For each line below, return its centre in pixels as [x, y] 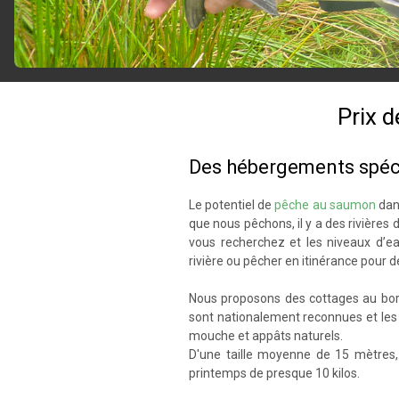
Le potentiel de [232, 205]
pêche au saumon [325, 205]
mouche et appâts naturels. [266, 336]
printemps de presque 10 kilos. [274, 373]
